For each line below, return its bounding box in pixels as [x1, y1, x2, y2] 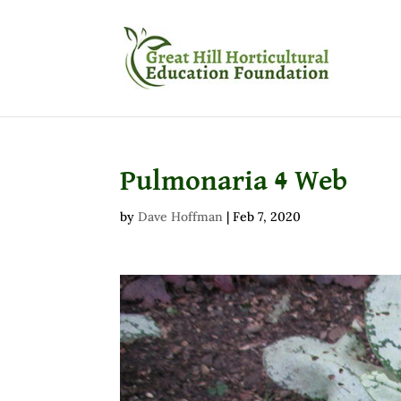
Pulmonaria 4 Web [120, 167, 348, 196]
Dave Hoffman [138, 209, 224, 225]
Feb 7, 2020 [233, 209, 302, 225]
